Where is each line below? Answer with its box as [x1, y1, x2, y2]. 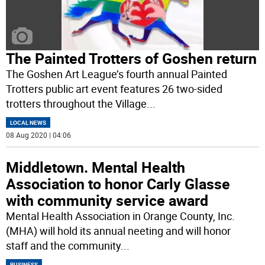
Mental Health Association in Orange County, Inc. [6, 209, 235, 224]
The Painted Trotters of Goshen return [6, 49, 257, 69]
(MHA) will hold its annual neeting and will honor [6, 224, 231, 238]
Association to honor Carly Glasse [6, 174, 231, 194]
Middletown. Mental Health [6, 157, 186, 177]
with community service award [6, 190, 209, 211]
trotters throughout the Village [6, 96, 147, 111]
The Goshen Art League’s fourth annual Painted [6, 67, 228, 82]
